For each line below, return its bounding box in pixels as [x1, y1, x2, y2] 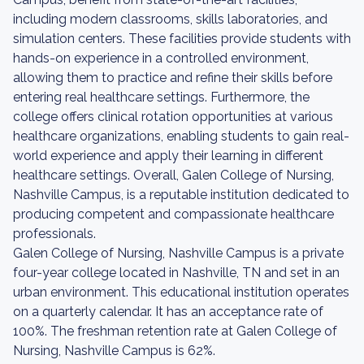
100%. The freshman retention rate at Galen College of [13, 323, 337, 339]
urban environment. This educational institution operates [13, 284, 349, 300]
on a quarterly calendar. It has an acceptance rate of [13, 304, 323, 319]
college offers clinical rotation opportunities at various [13, 109, 333, 124]
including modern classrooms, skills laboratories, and [13, 11, 327, 27]
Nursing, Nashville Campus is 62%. [13, 343, 215, 358]
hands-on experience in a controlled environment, [13, 50, 309, 66]
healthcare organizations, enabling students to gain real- [13, 128, 349, 144]
